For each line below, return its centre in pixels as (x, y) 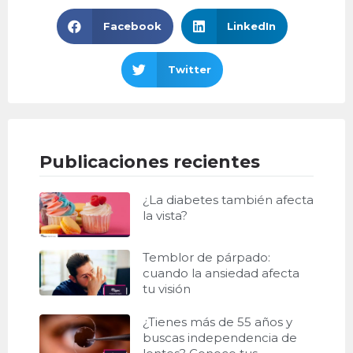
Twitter (189, 69)
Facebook (132, 26)
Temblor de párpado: (206, 258)
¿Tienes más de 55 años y (217, 322)
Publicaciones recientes (150, 162)
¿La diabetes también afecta (228, 199)
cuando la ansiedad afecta (221, 273)
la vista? (165, 215)
